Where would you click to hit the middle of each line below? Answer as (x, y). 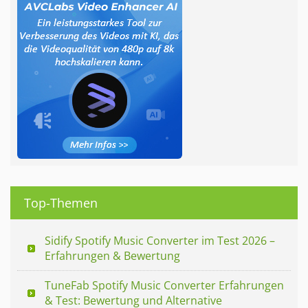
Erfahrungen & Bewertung (112, 255)
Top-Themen (61, 202)
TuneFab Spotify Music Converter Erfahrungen (164, 285)
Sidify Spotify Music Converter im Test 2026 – (160, 240)
